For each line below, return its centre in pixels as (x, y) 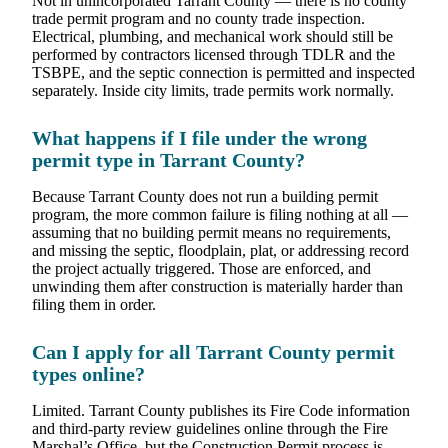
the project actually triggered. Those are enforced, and (201, 268)
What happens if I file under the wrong (199, 138)
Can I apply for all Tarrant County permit (213, 352)
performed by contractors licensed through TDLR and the (213, 54)
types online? (88, 374)
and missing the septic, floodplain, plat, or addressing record (220, 250)
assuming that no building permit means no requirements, (211, 232)
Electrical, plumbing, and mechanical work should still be (212, 36)
